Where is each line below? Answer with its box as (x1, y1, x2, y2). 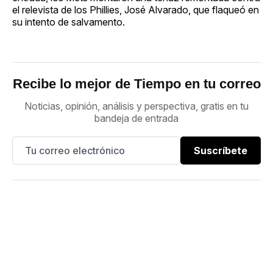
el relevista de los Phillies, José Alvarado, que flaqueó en (12, 3, 259, 16)
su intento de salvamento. (12, 15, 125, 28)
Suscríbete (194, 144, 247, 157)
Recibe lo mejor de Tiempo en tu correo (12, 76, 261, 91)
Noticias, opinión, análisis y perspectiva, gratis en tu (24, 99, 249, 112)
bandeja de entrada (94, 112, 179, 124)
